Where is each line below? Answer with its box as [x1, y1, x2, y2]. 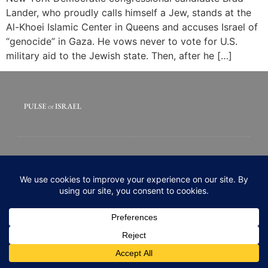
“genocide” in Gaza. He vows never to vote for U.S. [6, 35, 237, 47]
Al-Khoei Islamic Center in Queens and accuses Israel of [6, 20, 258, 33]
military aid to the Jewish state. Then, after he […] [6, 49, 232, 62]
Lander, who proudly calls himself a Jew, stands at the [6, 6, 251, 19]
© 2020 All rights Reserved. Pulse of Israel [63, 201, 205, 211]
